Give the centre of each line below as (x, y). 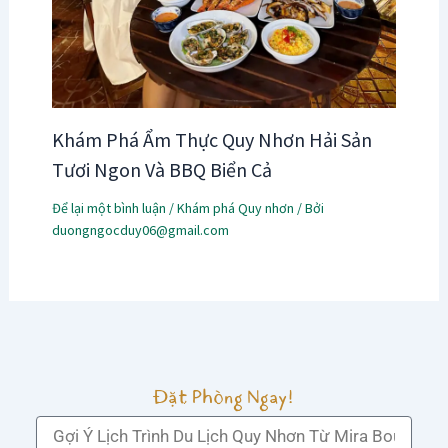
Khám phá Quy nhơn (235, 208)
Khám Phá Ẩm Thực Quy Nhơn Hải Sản (211, 139)
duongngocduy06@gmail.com (140, 230)
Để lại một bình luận (108, 208)
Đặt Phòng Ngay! (224, 397)
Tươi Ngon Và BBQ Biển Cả (161, 169)
